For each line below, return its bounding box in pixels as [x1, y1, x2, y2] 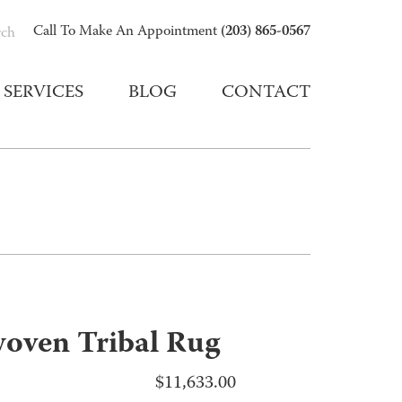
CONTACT [222, 80, 310, 107]
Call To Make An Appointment [33, 22, 221, 43]
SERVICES [4, 80, 83, 107]
